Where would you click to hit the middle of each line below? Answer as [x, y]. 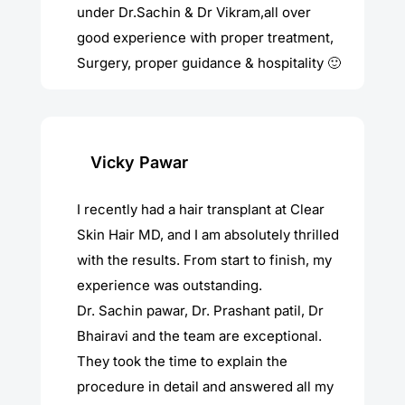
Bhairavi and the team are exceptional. [199, 335]
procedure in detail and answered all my [205, 386]
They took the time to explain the [182, 361]
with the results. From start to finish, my [204, 259]
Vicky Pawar [139, 162]
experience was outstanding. [169, 285]
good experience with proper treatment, [205, 37]
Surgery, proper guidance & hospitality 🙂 [208, 62]
